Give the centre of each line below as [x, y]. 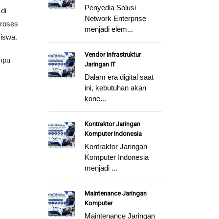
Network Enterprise [115, 18]
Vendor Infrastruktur [112, 55]
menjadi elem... [109, 29]
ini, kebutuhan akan [115, 88]
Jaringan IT [100, 64]
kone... [95, 99]
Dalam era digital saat [119, 77]
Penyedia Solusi [110, 8]
